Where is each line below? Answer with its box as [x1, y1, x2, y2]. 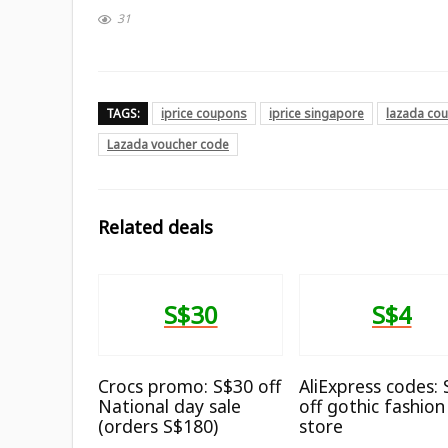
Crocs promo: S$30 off [98, 373, 282, 398]
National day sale [98, 393, 242, 418]
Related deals [98, 214, 213, 239]
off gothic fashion [299, 393, 446, 418]
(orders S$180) [98, 413, 219, 438]
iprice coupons [161, 104, 247, 122]
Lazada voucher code [107, 135, 229, 153]
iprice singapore [269, 104, 364, 122]
